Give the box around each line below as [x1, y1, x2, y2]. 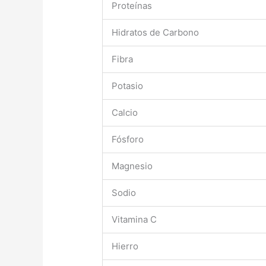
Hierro [112, 240, 139, 252]
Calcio [112, 106, 138, 118]
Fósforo [112, 133, 144, 145]
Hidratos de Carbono [112, 26, 199, 38]
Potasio [112, 80, 144, 91]
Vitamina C [112, 213, 157, 225]
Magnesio [112, 160, 153, 172]
